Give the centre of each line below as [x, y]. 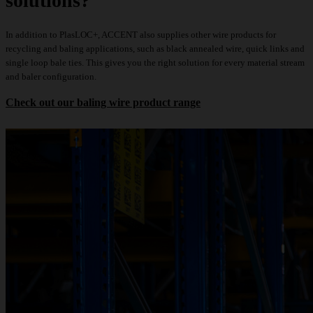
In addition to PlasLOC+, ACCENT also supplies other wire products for [141, 35]
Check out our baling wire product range [103, 103]
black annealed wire [204, 49]
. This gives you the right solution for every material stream [193, 63]
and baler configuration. [51, 77]
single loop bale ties [44, 63]
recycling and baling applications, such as [86, 49]
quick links [267, 49]
